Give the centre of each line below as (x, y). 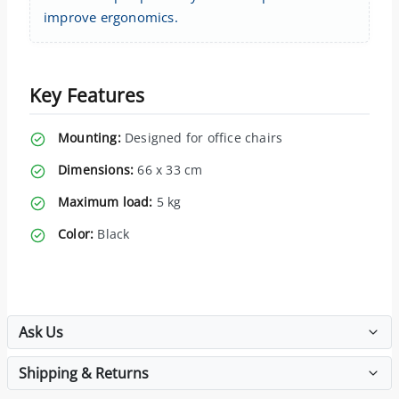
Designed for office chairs (202, 137)
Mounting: (90, 137)
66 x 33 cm (168, 169)
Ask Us (41, 332)
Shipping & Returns (84, 373)
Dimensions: (96, 169)
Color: (76, 233)
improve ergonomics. (111, 16)
